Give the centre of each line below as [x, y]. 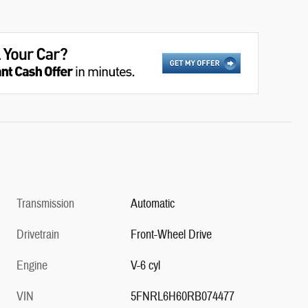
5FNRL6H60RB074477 [183, 296]
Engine [32, 265]
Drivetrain [38, 234]
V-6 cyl [146, 265]
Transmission [45, 203]
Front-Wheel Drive [172, 234]
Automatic [153, 203]
